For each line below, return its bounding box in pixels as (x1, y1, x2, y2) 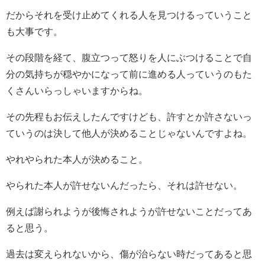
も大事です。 (6, 26, 63, 36)
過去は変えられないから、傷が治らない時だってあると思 (6, 248, 252, 258)
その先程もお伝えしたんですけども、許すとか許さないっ (6, 111, 252, 121)
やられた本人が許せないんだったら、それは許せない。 (6, 180, 243, 190)
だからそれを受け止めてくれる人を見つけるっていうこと (6, 9, 252, 20)
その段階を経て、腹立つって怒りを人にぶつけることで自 (6, 52, 252, 62)
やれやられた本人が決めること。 (6, 154, 148, 164)
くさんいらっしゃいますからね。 (6, 85, 148, 95)
